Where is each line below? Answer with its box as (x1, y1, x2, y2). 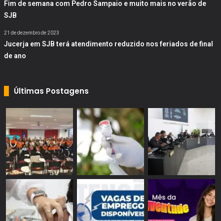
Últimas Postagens (14, 85, 89, 96)
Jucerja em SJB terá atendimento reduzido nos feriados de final (4, 39, 213, 48)
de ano (4, 51, 26, 60)
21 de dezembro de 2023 (4, 30, 59, 36)
